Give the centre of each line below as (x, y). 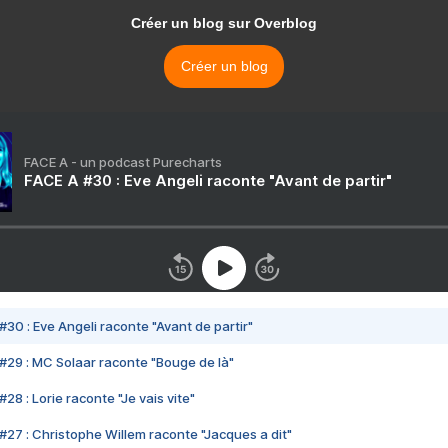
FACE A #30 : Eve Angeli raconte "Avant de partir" (208, 181)
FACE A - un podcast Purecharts (123, 162)
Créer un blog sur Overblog (224, 23)
